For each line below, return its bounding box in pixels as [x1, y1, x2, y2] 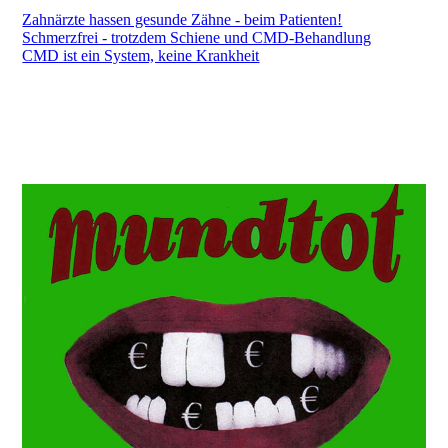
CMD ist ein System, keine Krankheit [22, 46, 260, 64]
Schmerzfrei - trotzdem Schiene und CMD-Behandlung [22, 28, 372, 46]
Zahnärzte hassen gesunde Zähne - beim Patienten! [22, 10, 343, 28]
